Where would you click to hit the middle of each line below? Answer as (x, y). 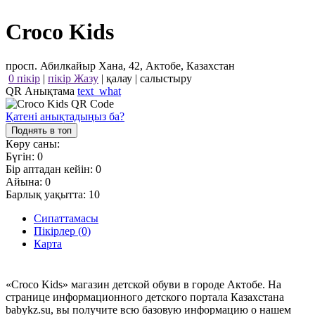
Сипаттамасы (66, 219)
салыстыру (166, 79)
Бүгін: (21, 157)
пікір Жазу (73, 79)
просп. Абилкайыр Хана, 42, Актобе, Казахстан (120, 66)
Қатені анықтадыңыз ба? (65, 117)
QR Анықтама (41, 91)
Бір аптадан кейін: (51, 169)
